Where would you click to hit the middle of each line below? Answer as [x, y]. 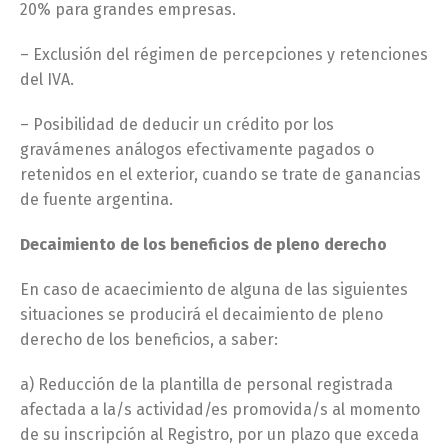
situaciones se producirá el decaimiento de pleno [201, 314]
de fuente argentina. [96, 199]
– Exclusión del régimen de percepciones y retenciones [224, 54]
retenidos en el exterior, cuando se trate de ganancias [220, 174]
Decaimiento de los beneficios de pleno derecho [203, 244]
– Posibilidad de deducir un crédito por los [177, 124]
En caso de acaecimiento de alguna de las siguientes [214, 289]
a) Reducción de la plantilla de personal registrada [206, 384]
